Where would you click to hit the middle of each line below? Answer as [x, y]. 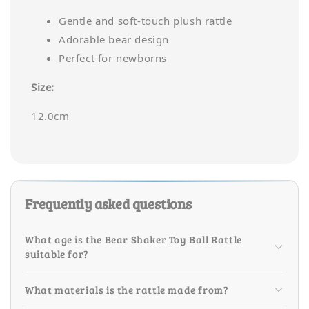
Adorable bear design [114, 40]
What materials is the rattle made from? [127, 289]
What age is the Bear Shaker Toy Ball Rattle [133, 239]
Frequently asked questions [108, 203]
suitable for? [57, 253]
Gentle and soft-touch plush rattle [146, 22]
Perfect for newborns [113, 59]
